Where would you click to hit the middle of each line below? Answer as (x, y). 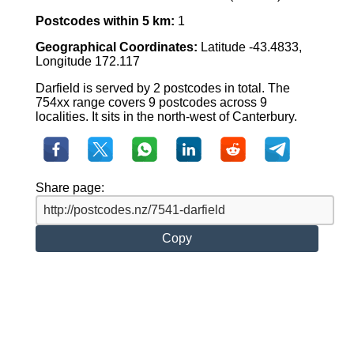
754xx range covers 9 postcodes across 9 (151, 103)
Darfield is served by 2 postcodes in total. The (162, 88)
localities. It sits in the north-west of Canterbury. (166, 117)
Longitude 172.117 (87, 62)
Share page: (70, 188)
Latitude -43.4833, (249, 47)
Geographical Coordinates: (116, 47)
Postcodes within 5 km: (105, 21)
